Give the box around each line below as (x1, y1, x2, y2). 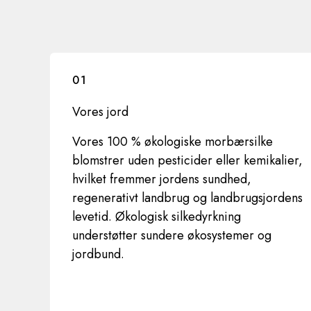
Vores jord (72, 103, 128, 121)
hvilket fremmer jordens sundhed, (72, 170, 251, 188)
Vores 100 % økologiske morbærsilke (72, 133, 273, 151)
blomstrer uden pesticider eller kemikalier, (72, 151, 303, 169)
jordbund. (72, 245, 124, 263)
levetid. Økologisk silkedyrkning (72, 208, 241, 226)
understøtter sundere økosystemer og (72, 226, 271, 244)
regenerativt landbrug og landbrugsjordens (72, 189, 303, 207)
